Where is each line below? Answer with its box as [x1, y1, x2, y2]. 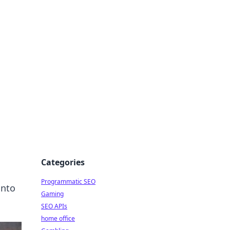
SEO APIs [41, 202, 67, 210]
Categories [41, 157, 85, 168]
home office [41, 214, 75, 223]
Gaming [41, 189, 64, 198]
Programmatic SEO [41, 177, 95, 186]
